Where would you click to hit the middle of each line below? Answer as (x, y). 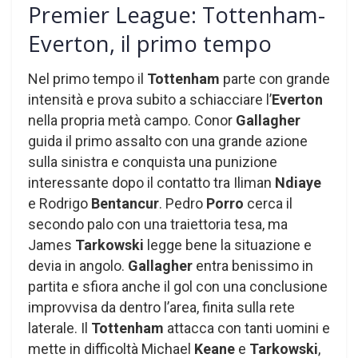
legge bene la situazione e (228, 245)
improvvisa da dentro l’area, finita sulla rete (161, 308)
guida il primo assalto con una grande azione (168, 141)
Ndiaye (298, 183)
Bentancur (125, 204)
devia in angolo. (78, 266)
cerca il (268, 204)
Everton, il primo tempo (150, 43)
